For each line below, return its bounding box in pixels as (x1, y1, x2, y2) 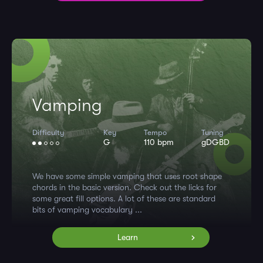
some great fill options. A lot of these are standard (32, 194, 215, 203)
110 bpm (144, 137, 174, 147)
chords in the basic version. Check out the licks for (32, 183, 217, 192)
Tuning (201, 128, 224, 137)
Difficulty (32, 128, 64, 137)
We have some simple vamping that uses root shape (32, 171, 222, 181)
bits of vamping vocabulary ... (32, 205, 142, 214)
